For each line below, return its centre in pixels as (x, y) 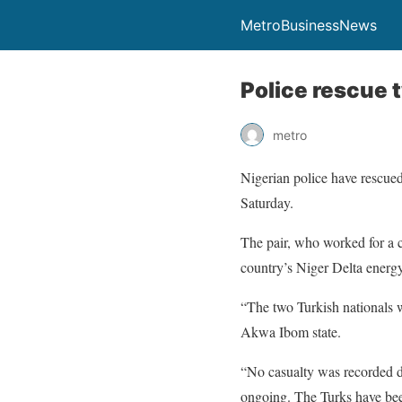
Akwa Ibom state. (291, 332)
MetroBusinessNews (309, 25)
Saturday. (267, 202)
